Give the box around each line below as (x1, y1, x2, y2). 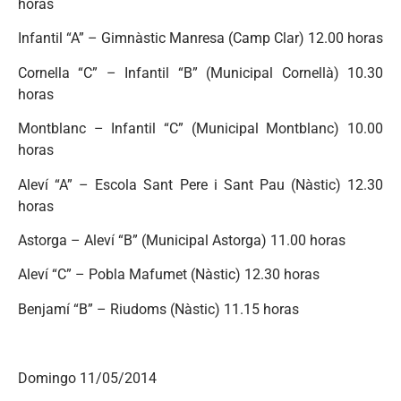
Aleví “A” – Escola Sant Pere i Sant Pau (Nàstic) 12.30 (18, 175, 383, 193)
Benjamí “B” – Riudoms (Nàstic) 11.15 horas (18, 300, 299, 318)
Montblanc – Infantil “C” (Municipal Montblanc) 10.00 (18, 120, 383, 138)
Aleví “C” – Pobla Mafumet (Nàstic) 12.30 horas (18, 266, 320, 284)
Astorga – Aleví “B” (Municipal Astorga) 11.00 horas (18, 232, 346, 250)
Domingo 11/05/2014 (18, 369, 157, 387)
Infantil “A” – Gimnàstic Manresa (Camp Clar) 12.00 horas (18, 30, 383, 47)
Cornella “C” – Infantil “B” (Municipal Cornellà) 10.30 (18, 64, 383, 81)
